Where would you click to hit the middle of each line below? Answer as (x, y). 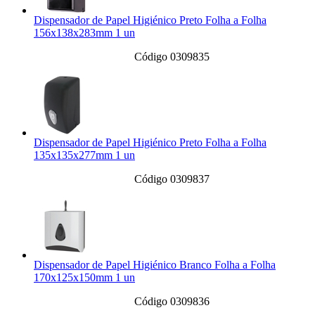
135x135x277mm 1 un (84, 155)
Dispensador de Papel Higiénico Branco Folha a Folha (155, 265)
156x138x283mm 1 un (84, 33)
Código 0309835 (172, 57)
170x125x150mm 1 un (84, 278)
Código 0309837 (172, 179)
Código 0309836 (172, 302)
